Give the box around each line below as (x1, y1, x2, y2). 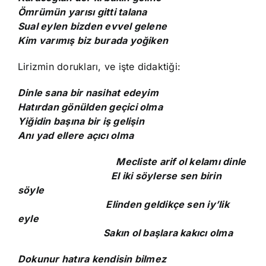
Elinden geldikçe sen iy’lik (18, 198, 229, 210)
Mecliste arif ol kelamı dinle (18, 156, 246, 167)
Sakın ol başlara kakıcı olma (18, 227, 233, 239)
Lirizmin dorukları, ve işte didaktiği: (18, 61, 181, 72)
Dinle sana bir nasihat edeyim (18, 87, 159, 99)
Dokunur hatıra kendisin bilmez (18, 253, 167, 265)
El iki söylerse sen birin (18, 170, 221, 182)
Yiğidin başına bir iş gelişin (18, 115, 144, 127)
